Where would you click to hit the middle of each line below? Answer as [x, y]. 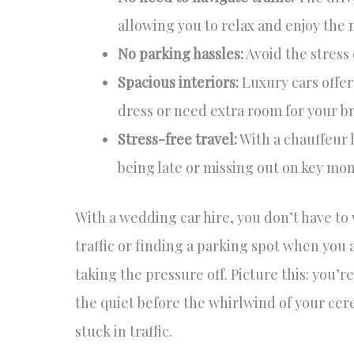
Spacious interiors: [178, 83]
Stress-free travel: [177, 139]
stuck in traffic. [123, 331]
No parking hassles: [180, 54]
